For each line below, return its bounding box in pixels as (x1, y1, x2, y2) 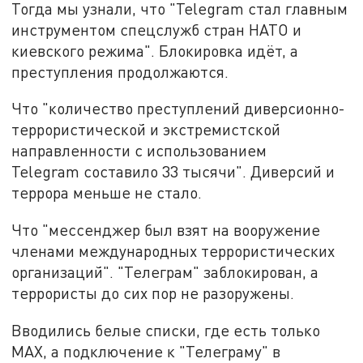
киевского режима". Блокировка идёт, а (11, 41, 299, 60)
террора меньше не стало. (11, 183, 203, 203)
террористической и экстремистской (11, 120, 281, 139)
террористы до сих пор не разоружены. (11, 284, 295, 303)
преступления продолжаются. (11, 62, 229, 81)
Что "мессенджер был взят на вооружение (11, 220, 321, 240)
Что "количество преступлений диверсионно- (11, 99, 346, 118)
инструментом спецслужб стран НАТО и (11, 19, 302, 39)
